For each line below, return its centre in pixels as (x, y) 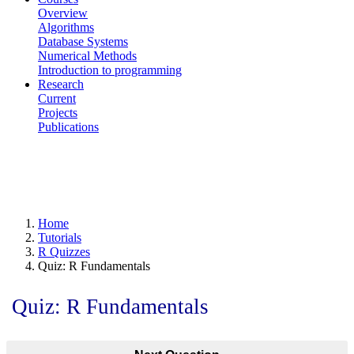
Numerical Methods (87, 56)
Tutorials (60, 237)
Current (57, 98)
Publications (68, 127)
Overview (63, 13)
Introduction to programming (110, 70)
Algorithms (66, 27)
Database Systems (83, 41)
